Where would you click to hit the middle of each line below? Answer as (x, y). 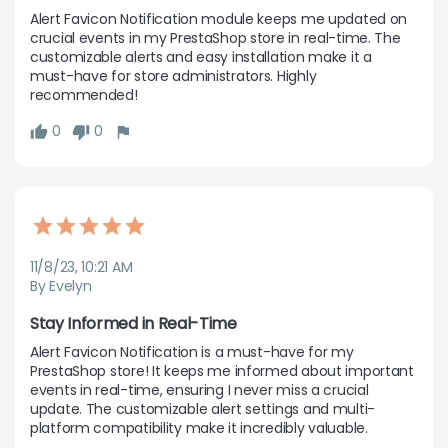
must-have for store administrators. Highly (173, 75)
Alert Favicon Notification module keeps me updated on (219, 18)
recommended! (84, 94)
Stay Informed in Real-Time (133, 324)
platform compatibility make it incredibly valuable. (199, 428)
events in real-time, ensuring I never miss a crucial (199, 390)
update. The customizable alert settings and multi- (203, 409)
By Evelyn (61, 286)
